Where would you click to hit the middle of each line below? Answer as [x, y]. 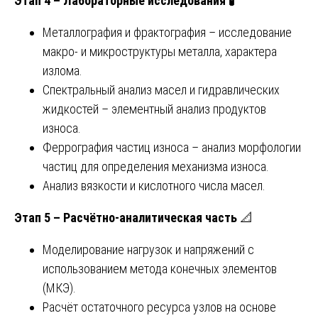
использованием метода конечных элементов [160, 268]
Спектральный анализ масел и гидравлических [161, 89]
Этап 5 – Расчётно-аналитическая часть [126, 217]
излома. [62, 70]
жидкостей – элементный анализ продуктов [154, 109]
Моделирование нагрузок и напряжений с [148, 249]
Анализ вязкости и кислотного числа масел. [154, 185]
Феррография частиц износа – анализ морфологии [172, 147]
